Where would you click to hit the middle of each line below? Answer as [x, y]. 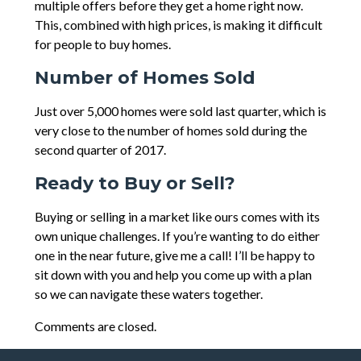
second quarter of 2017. [100, 150]
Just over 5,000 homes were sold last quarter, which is [180, 111]
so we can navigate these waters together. [148, 294]
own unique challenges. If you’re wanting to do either [177, 236]
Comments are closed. [95, 326]
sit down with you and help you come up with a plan [173, 275]
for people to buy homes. [102, 44]
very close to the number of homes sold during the [170, 131]
